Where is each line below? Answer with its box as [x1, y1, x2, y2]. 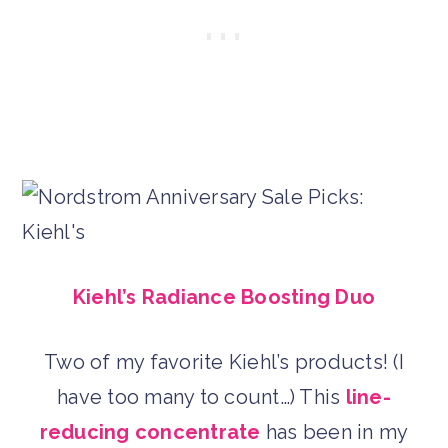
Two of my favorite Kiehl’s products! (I [44, 349, 404, 374]
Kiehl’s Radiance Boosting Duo [72, 284, 376, 309]
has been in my [260, 419, 409, 444]
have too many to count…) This [57, 384, 346, 409]
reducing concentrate [39, 419, 261, 444]
